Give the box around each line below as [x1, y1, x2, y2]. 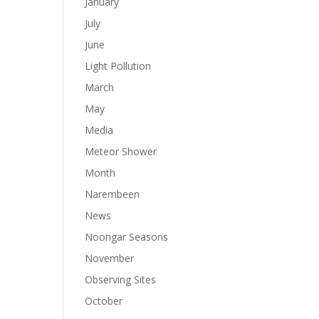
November [85, 251, 135, 265]
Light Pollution [85, 59, 152, 73]
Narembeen [85, 187, 140, 201]
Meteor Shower [85, 145, 157, 158]
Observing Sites [85, 273, 157, 286]
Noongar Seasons [85, 230, 169, 244]
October [85, 294, 123, 308]
